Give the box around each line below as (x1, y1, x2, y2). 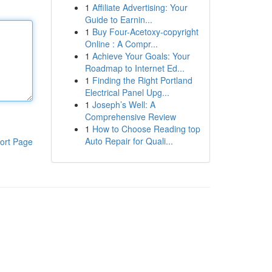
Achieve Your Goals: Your (92, 50, 190, 62)
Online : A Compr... (84, 38, 158, 50)
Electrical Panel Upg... (84, 86, 169, 98)
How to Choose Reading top (92, 123, 200, 135)
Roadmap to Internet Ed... (84, 62, 185, 74)
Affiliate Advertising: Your (92, 1, 188, 13)
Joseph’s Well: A (92, 98, 155, 110)
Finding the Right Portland (92, 74, 192, 86)
